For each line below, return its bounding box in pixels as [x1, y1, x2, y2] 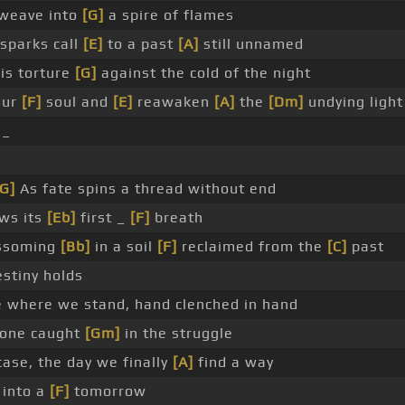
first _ [75, 209, 130, 227]
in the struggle [119, 325, 233, 343]
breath [149, 209, 203, 227]
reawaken [132, 93, 214, 111]
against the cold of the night [96, 64, 311, 82]
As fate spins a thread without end [14, 180, 277, 198]
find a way [193, 353, 274, 372]
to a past [102, 35, 178, 53]
